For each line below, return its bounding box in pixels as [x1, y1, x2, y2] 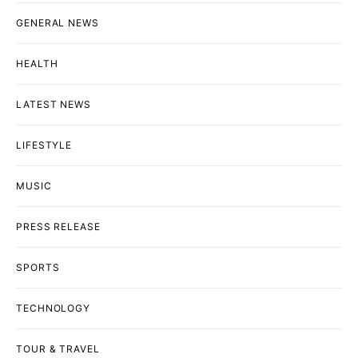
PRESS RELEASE [16, 221, 101, 233]
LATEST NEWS [16, 98, 91, 111]
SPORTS [16, 261, 60, 274]
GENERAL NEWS [16, 17, 99, 30]
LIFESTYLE [16, 139, 73, 152]
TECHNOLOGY [16, 302, 90, 315]
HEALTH [16, 58, 58, 70]
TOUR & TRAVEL [16, 343, 100, 356]
